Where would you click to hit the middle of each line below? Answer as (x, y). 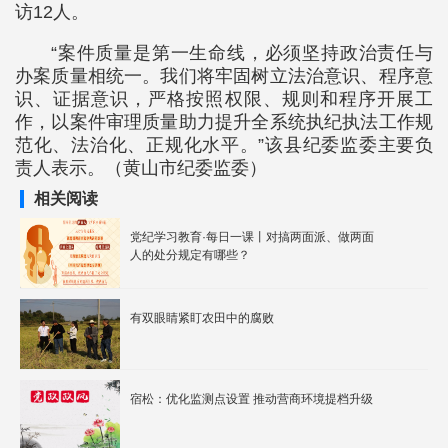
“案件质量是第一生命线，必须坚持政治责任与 (242, 53)
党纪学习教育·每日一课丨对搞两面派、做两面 (252, 237)
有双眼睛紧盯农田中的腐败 (202, 318)
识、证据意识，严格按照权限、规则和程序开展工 (224, 99)
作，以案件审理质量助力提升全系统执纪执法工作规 (224, 122)
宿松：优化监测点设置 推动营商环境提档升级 (251, 399)
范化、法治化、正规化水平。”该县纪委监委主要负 (224, 145)
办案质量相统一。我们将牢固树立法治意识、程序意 (224, 76)
